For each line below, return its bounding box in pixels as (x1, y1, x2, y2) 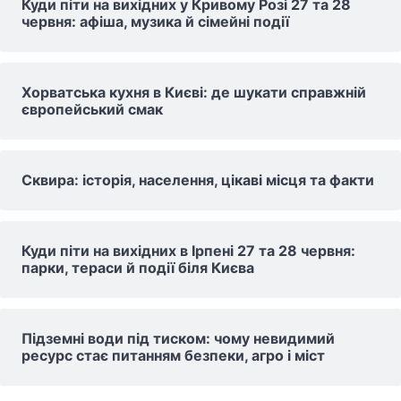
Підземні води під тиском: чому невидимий (21, 328, 335, 347)
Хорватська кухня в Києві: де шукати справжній (21, 82, 366, 101)
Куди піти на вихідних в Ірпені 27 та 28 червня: (21, 241, 355, 260)
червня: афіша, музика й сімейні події (21, 12, 289, 30)
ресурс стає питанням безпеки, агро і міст (21, 346, 325, 364)
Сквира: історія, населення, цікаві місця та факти (21, 170, 374, 189)
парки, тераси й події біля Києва (21, 258, 254, 277)
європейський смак (21, 99, 163, 118)
